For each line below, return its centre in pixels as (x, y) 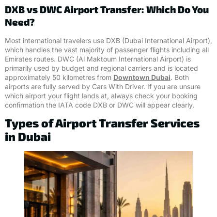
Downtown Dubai (142, 77)
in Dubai (28, 137)
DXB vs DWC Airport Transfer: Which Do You (107, 9)
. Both (180, 77)
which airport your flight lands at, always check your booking (101, 95)
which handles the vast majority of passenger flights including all (107, 49)
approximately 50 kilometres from (59, 77)
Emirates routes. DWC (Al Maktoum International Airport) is (98, 59)
